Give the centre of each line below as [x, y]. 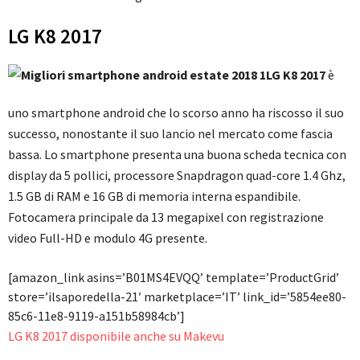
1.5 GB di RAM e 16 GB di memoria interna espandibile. [154, 196]
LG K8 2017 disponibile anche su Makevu [116, 336]
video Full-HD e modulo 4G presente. [108, 238]
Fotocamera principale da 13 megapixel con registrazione [166, 217]
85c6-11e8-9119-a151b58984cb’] [96, 316]
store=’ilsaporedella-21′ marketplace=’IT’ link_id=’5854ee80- [177, 297]
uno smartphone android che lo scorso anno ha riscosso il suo [176, 113]
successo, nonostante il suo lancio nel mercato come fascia [170, 134]
